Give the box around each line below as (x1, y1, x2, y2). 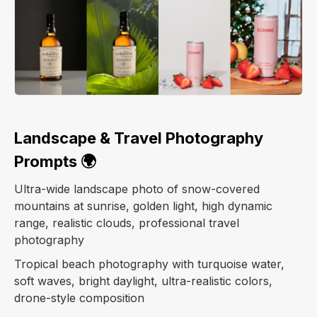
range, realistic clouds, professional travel (14, 216, 239, 231)
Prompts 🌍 (14, 152, 96, 171)
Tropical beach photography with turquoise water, (14, 257, 284, 272)
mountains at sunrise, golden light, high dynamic (14, 199, 272, 214)
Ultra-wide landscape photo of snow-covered (14, 182, 260, 197)
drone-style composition (14, 291, 144, 306)
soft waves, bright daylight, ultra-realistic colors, (14, 274, 272, 289)
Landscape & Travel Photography (14, 129, 263, 148)
